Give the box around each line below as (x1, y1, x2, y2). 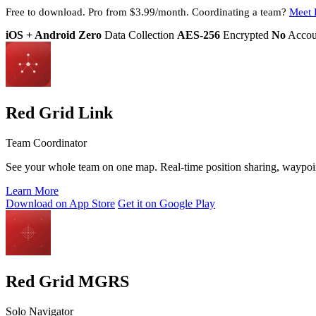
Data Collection (102, 29, 174, 41)
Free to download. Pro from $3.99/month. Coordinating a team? (6, 5, 289, 18)
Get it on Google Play (118, 197, 215, 209)
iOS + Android (6, 29, 75, 41)
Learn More (6, 184, 59, 197)
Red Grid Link (6, 103, 113, 122)
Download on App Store (6, 197, 115, 209)
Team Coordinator (6, 136, 87, 149)
